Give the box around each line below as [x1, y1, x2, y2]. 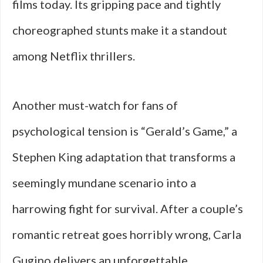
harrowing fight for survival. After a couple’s [12, 201, 243, 215]
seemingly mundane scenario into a [12, 176, 196, 190]
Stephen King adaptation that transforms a [12, 150, 235, 164]
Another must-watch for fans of [12, 98, 178, 112]
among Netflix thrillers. [12, 49, 135, 63]
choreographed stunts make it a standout [12, 23, 227, 37]
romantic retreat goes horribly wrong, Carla [12, 227, 241, 241]
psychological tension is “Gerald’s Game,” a [12, 124, 237, 138]
